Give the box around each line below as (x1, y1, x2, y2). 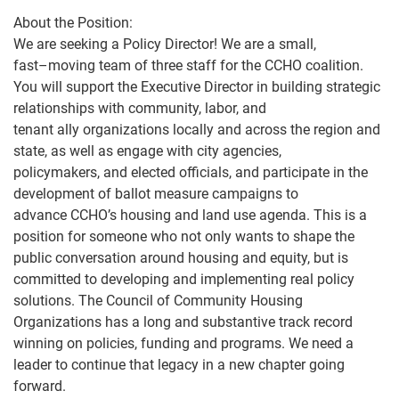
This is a (313, 207, 367, 224)
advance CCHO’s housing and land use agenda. (13, 207, 310, 224)
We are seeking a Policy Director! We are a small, (13, 36, 316, 53)
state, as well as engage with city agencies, (13, 142, 281, 159)
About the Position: (13, 14, 133, 31)
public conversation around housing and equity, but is (13, 249, 348, 266)
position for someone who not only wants (13, 228, 273, 245)
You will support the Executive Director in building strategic (13, 78, 380, 95)
